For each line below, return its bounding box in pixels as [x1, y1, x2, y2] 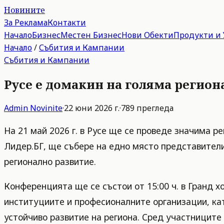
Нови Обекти [121, 29, 173, 40]
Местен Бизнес [60, 29, 121, 40]
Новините [4, 4, 45, 15]
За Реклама [4, 17, 47, 28]
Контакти [47, 17, 86, 28]
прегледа [134, 102, 173, 113]
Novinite [30, 102, 62, 113]
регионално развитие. [4, 155, 96, 168]
